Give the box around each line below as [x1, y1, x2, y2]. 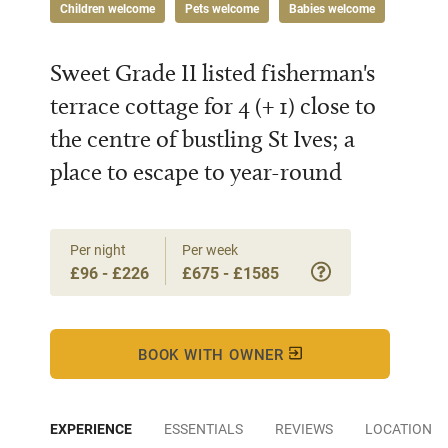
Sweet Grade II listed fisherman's [50, 58, 375, 87]
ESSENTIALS [164, 419, 243, 438]
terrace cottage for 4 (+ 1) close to [50, 91, 376, 120]
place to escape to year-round [50, 157, 342, 186]
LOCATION [365, 419, 432, 438]
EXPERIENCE [50, 419, 132, 438]
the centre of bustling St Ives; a [50, 124, 355, 153]
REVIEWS [275, 419, 333, 438]
